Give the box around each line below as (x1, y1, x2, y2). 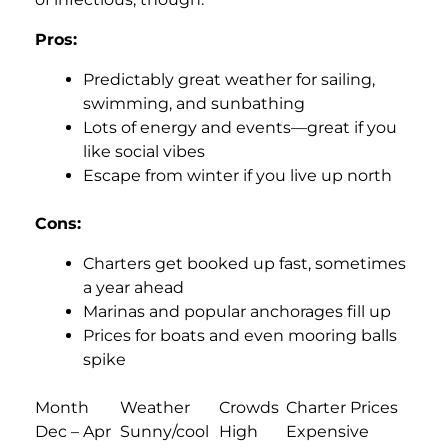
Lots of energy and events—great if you (83, 117, 397, 137)
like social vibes (83, 141, 205, 161)
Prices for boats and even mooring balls (83, 325, 397, 345)
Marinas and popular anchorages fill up (83, 301, 391, 321)
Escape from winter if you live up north (83, 165, 392, 185)
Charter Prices (286, 397, 398, 417)
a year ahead (83, 277, 184, 297)
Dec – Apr (35, 421, 111, 441)
